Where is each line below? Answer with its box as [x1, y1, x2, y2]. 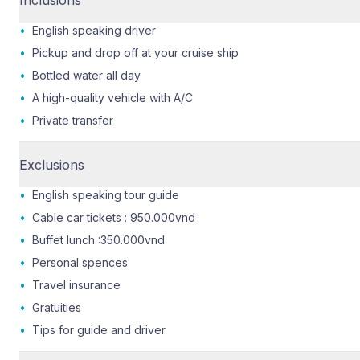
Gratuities [32, 300, 81, 314]
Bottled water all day [32, 67, 141, 82]
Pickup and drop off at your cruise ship [32, 45, 239, 59]
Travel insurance [32, 277, 121, 292]
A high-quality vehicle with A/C [32, 90, 193, 104]
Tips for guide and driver [32, 322, 166, 337]
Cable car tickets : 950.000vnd [32, 210, 195, 224]
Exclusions [19, 156, 84, 173]
